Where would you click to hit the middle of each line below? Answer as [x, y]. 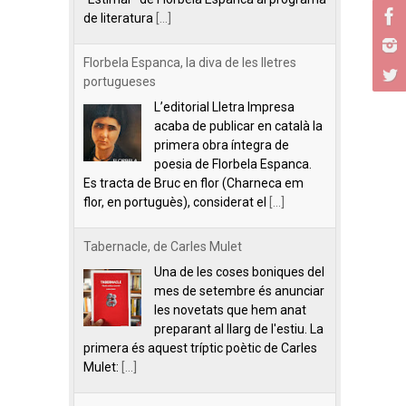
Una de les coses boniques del [239, 272]
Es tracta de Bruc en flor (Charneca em [193, 183]
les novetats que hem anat [230, 310]
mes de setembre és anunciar [239, 291]
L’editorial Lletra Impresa [224, 107]
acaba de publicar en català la [238, 126]
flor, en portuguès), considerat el [176, 202]
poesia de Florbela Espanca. [233, 164]
